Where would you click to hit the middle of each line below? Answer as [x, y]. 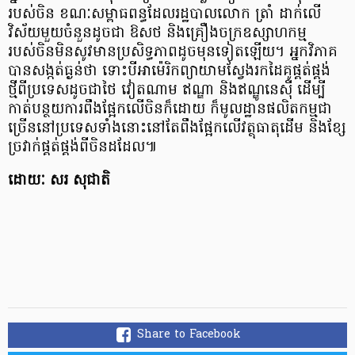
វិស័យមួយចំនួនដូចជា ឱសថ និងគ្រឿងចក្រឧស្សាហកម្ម [157, 33]
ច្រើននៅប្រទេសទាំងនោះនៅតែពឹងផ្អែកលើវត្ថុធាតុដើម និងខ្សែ [177, 128]
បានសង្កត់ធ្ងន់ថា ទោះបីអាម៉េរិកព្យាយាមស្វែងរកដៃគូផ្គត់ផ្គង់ [169, 71]
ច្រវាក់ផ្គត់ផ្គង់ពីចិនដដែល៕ [82, 147]
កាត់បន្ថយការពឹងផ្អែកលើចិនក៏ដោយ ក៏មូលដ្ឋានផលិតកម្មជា [170, 109]
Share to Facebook [189, 334]
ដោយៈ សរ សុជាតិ [59, 181]
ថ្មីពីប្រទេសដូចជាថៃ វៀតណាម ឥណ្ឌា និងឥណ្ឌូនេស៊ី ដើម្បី [167, 90]
